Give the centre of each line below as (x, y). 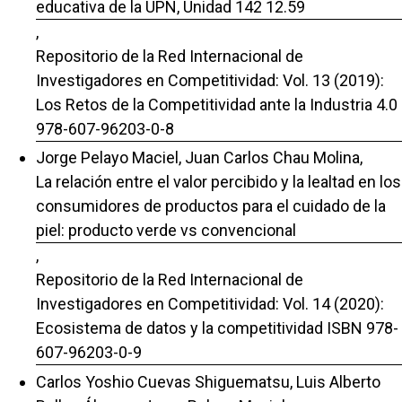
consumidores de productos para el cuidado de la (211, 206)
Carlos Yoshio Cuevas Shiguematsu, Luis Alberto (208, 381)
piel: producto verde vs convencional (166, 231)
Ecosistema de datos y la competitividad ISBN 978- (217, 328)
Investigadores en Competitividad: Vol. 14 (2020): (210, 304)
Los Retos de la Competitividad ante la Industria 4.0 (217, 104)
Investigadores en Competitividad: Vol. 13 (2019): (210, 80)
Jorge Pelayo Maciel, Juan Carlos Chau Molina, (199, 158)
